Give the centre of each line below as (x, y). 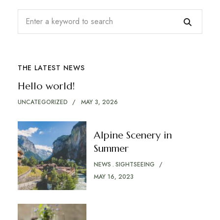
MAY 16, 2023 (113, 177)
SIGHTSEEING (135, 164)
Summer (111, 148)
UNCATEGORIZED (42, 102)
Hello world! (46, 86)
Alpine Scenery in (133, 135)
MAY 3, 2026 (99, 102)
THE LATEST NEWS (51, 68)
